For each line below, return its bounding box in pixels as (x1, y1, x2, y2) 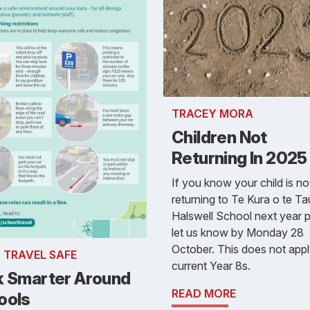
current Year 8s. (172, 258, 250, 273)
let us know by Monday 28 (172, 225, 304, 239)
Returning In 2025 (172, 147, 307, 168)
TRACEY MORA (172, 106, 253, 120)
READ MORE (172, 286, 236, 300)
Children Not (172, 127, 267, 147)
